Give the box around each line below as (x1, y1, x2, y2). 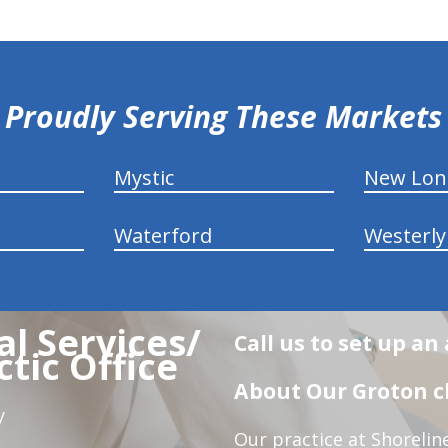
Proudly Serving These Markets (5, 95, 443, 137)
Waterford (113, 221, 212, 249)
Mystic (113, 163, 174, 191)
